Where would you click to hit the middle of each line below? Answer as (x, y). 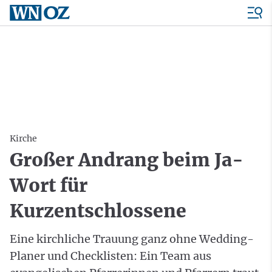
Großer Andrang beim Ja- (127, 160)
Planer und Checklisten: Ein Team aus (110, 256)
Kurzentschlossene (98, 211)
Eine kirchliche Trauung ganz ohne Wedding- (132, 239)
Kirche (23, 138)
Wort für (49, 185)
